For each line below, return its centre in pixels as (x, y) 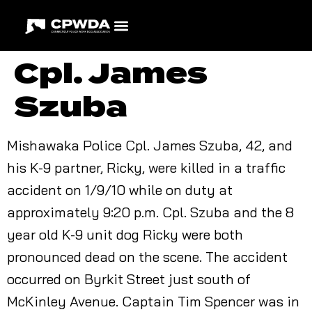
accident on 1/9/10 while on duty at (120, 190)
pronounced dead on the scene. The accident (147, 257)
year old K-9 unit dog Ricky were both (125, 234)
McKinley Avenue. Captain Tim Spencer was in (153, 301)
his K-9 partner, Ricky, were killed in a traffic (146, 167)
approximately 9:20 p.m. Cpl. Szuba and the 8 (150, 212)
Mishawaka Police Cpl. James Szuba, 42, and (150, 145)
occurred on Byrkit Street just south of (129, 279)
